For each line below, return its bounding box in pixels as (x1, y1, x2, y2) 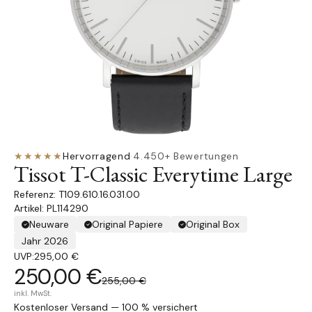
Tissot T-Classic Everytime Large (14, 159, 292, 189)
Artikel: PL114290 (14, 202, 88, 214)
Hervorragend (63, 150, 131, 162)
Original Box (186, 218, 240, 231)
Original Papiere (92, 218, 163, 231)
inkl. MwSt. (14, 288, 52, 298)
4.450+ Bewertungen (133, 150, 239, 162)
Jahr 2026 (22, 235, 68, 247)
